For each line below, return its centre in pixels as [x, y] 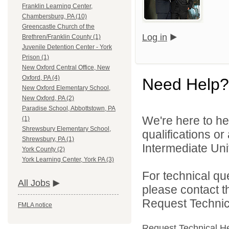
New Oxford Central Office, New [66, 68]
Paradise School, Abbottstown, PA [69, 109]
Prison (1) [36, 58]
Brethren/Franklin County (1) [61, 37]
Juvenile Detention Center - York [67, 47]
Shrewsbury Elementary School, [66, 129]
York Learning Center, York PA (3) [68, 160]
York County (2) [43, 150]
